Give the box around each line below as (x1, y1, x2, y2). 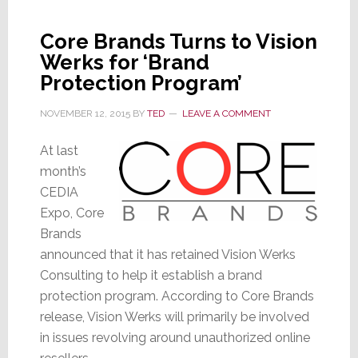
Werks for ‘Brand (39, 50, 209, 75)
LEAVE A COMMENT (181, 108, 271, 120)
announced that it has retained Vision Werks (39, 247, 296, 263)
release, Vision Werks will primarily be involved (39, 309, 309, 325)
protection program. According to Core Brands (39, 288, 314, 304)
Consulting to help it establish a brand (39, 268, 262, 284)
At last (39, 143, 78, 159)
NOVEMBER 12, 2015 (39, 108, 130, 120)
